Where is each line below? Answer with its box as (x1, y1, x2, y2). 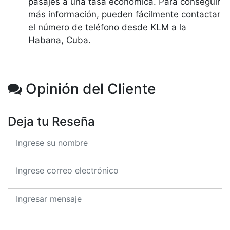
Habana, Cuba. (28, 35, 91, 45)
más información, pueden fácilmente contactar (28, 9, 220, 20)
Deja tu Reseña (8, 114, 95, 129)
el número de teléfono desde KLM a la (28, 22, 186, 32)
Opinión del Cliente (22, 80, 156, 98)
